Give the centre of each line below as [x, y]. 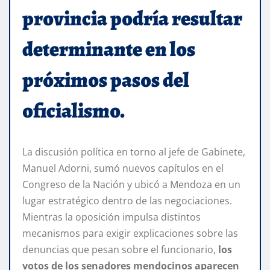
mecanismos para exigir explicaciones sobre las [130, 233]
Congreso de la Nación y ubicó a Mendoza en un [131, 184]
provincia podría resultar [132, 18]
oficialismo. [74, 110]
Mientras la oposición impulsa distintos [111, 217]
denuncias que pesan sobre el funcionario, [120, 249]
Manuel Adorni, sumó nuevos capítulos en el [123, 168]
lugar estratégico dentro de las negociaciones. [127, 200]
